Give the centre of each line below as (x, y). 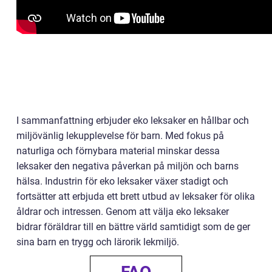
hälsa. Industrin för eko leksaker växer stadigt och (122, 182)
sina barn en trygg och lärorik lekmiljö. (98, 242)
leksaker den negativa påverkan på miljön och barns (127, 166)
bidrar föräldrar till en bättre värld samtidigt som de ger (133, 227)
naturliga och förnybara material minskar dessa (118, 151)
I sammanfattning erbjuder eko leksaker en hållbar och (133, 121)
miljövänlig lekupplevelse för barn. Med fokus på (120, 136)
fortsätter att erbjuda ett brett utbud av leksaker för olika (136, 197)
